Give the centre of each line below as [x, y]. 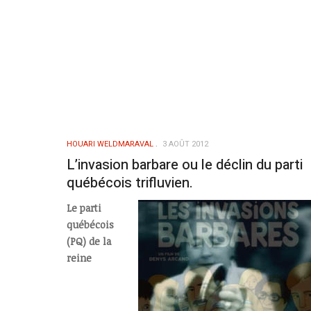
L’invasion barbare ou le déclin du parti [185, 165]
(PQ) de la [89, 242]
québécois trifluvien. [130, 183]
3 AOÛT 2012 [185, 144]
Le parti [84, 208]
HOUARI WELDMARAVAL [110, 144]
